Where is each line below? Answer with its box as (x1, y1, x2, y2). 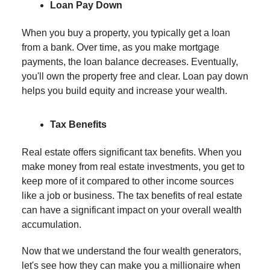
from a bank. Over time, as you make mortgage (22, 42, 219, 52)
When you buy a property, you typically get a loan (22, 27, 230, 38)
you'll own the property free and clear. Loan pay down (22, 71, 248, 81)
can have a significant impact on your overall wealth (22, 204, 242, 215)
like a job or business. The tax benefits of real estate (22, 190, 242, 201)
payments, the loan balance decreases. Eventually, (22, 56, 238, 67)
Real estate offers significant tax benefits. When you (22, 146, 242, 157)
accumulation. (22, 219, 81, 230)
